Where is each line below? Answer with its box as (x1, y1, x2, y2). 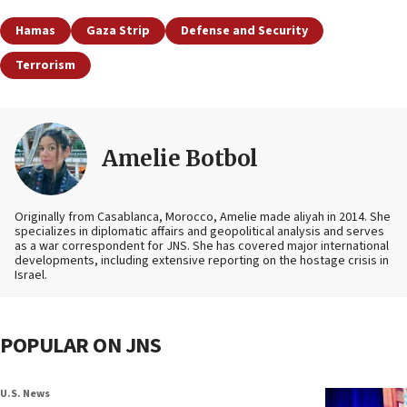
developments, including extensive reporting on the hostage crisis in (15, 252, 389, 271)
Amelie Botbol (102, 144, 258, 174)
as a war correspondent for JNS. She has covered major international (15, 237, 389, 256)
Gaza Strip (86, 22, 150, 41)
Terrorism (15, 56, 75, 75)
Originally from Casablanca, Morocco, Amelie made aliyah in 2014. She (15, 208, 391, 227)
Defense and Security (181, 22, 308, 41)
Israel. (15, 266, 47, 285)
